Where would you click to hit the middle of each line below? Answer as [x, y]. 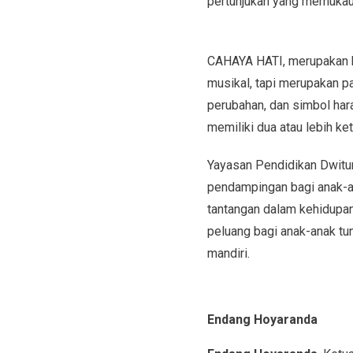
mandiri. [228, 253]
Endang [229, 319]
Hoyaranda [285, 319]
